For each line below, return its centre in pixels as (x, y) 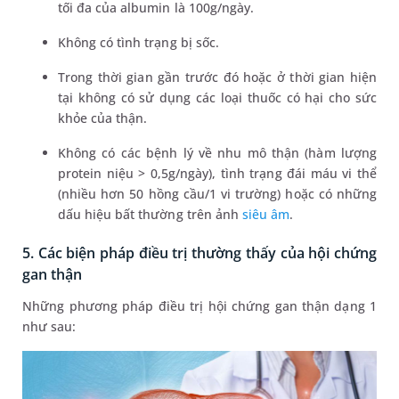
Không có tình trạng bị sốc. (138, 43)
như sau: (49, 327)
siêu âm (266, 215)
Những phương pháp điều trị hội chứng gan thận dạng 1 (199, 306)
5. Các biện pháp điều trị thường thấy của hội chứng (199, 253)
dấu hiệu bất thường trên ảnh (150, 215)
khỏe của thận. (103, 118)
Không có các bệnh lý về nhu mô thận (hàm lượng (217, 153)
